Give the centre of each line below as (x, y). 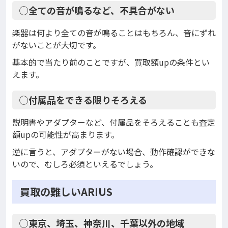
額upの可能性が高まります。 (66, 135)
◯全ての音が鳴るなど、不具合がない (97, 10)
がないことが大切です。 (56, 45)
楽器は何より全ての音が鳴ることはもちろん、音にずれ (114, 33)
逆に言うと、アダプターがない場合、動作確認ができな (114, 152)
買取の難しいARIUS (66, 192)
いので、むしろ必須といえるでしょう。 (85, 164)
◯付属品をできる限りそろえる (83, 100)
